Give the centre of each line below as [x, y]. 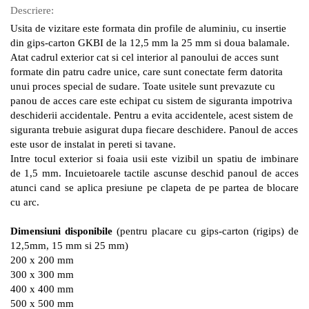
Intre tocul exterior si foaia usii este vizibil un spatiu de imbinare [154, 158]
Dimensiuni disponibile [61, 231]
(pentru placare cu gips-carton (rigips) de [206, 231]
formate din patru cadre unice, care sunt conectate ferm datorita [147, 71]
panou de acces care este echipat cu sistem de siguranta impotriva [151, 100]
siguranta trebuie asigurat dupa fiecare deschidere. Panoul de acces [154, 129]
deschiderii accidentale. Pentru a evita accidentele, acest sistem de [152, 115]
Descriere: [32, 10]
